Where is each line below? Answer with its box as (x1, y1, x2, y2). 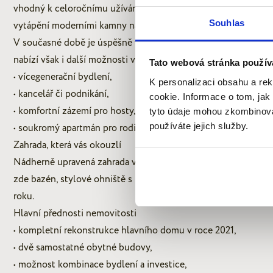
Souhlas (209, 17, 244, 28)
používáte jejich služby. (149, 120, 249, 131)
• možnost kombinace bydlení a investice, (13, 257, 187, 271)
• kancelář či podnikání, (13, 87, 109, 101)
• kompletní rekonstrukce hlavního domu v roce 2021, (13, 223, 236, 237)
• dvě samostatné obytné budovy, (13, 240, 152, 254)
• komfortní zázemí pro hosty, (13, 104, 136, 118)
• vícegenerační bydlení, (13, 69, 112, 83)
